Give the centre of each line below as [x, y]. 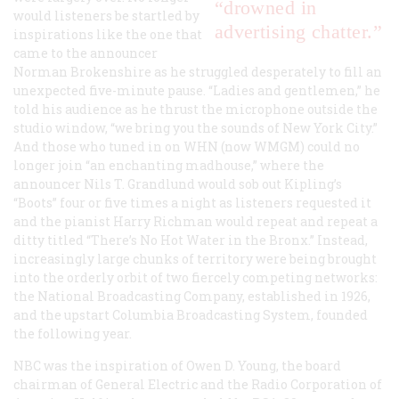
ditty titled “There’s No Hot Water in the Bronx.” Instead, [191, 240]
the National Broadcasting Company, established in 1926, [192, 296]
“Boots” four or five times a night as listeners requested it [192, 202]
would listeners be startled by [106, 15]
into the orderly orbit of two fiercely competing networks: [195, 277]
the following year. [73, 333]
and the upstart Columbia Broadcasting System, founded [191, 314]
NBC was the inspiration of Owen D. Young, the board [177, 365]
